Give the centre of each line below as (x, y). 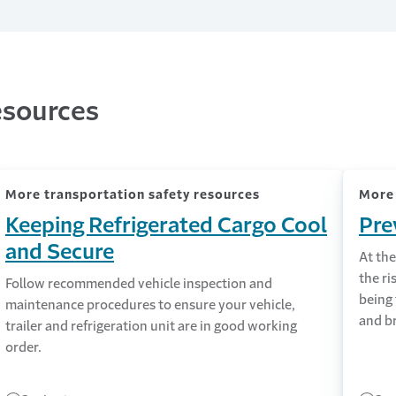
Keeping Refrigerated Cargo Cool (166, 225)
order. (23, 346)
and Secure (59, 251)
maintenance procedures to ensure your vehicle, (150, 304)
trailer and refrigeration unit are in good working (151, 325)
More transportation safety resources (132, 194)
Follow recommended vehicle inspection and (138, 283)
